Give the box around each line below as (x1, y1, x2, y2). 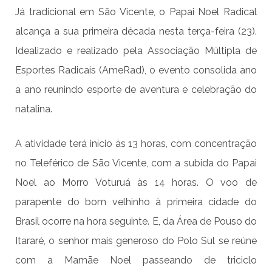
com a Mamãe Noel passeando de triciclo (15, 254, 257, 266)
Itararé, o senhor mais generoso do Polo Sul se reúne (15, 234, 257, 246)
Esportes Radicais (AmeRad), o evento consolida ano (15, 64, 257, 76)
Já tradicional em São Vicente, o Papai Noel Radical (15, 5, 257, 18)
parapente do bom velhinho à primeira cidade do (15, 195, 257, 208)
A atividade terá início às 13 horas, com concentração (15, 137, 257, 149)
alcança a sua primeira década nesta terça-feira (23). (15, 25, 257, 37)
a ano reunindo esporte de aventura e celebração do (15, 83, 257, 95)
